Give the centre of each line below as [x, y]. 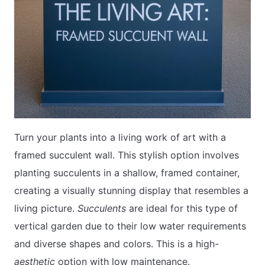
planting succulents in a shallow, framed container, [127, 173]
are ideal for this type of [182, 209]
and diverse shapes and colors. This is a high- [117, 244]
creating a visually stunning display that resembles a [131, 191]
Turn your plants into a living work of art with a [120, 138]
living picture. [46, 209]
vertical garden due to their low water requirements [130, 226]
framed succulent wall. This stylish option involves [127, 155]
